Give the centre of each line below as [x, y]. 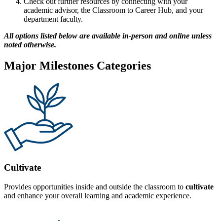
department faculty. [53, 19]
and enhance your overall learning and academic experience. [98, 196]
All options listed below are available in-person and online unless [108, 36]
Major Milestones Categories [77, 65]
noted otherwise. [30, 44]
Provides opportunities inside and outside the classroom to [95, 187]
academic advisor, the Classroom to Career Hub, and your [113, 10]
